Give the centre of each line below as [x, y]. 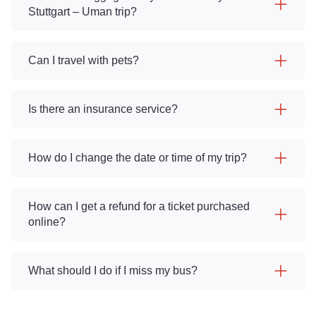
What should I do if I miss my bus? [113, 271]
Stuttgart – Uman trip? [83, 12]
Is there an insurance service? [103, 109]
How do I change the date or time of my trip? [138, 158]
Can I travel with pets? [84, 60]
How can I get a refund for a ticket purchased [139, 206]
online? [47, 222]
